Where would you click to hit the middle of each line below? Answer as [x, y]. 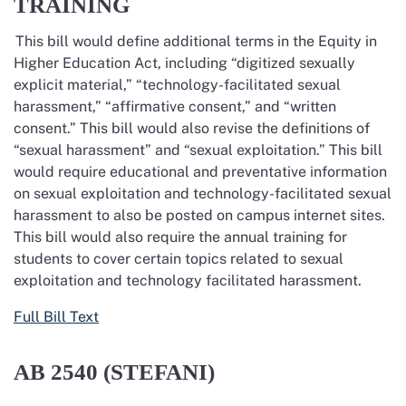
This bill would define [89, 41]
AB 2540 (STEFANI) [117, 372]
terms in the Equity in [304, 41]
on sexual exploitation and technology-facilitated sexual [203, 193]
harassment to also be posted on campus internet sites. [199, 215]
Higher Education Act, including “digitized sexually [184, 63]
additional [197, 41]
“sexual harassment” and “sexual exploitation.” [171, 150]
